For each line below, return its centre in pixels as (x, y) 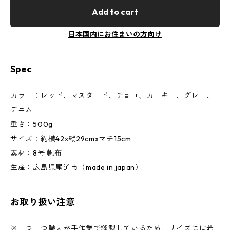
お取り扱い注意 (43, 202)
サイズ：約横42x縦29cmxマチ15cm (71, 139)
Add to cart (115, 12)
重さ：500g (32, 124)
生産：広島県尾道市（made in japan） (76, 167)
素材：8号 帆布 (36, 153)
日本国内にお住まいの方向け (115, 34)
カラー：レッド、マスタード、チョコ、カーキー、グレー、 (112, 95)
